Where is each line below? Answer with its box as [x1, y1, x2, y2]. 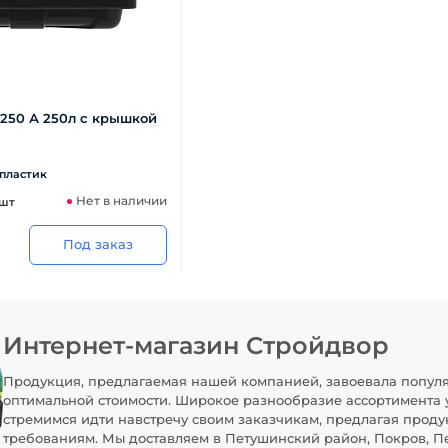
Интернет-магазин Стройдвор [3, 331, 389, 360]
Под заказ [63, 236, 134, 252]
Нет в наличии [76, 193, 168, 208]
